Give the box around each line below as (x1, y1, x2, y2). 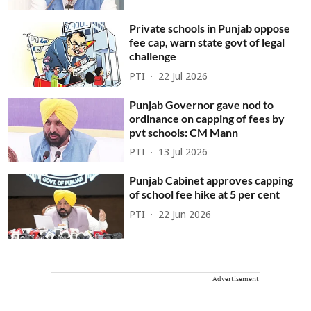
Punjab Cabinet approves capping (129, 174, 294, 187)
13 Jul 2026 (158, 147, 208, 160)
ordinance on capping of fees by (129, 111, 285, 125)
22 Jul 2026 (158, 71, 208, 83)
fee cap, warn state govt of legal (129, 35, 285, 49)
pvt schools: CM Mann (129, 125, 239, 139)
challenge (129, 49, 177, 63)
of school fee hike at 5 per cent (129, 187, 280, 201)
